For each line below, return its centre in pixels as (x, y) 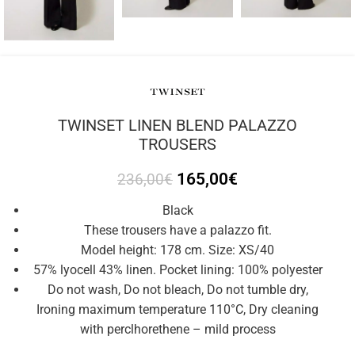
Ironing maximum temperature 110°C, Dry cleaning (177, 310)
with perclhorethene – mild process (177, 330)
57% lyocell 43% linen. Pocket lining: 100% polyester (177, 270)
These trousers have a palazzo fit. (177, 231)
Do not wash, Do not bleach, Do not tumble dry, (177, 290)
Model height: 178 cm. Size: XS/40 (177, 250)
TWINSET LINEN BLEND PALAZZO (177, 126)
